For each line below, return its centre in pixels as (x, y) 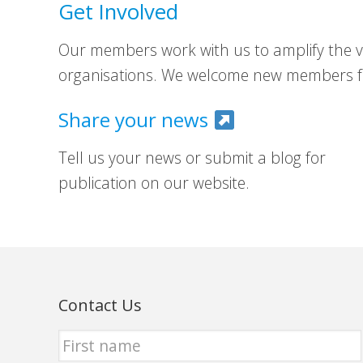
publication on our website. (154, 183)
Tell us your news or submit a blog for (192, 158)
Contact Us (100, 305)
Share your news (136, 120)
